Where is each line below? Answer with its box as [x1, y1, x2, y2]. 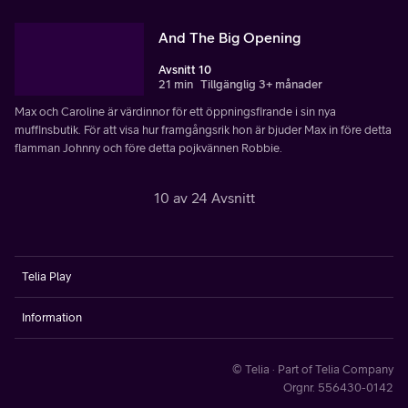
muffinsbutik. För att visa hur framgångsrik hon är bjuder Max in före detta [15, 122, 392, 137]
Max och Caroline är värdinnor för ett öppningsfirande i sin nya [15, 104, 336, 118]
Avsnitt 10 [158, 62, 211, 76]
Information [22, 310, 82, 324]
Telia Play [22, 269, 71, 283]
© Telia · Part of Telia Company [232, 362, 393, 376]
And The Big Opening [158, 28, 301, 46]
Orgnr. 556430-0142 [283, 380, 393, 394]
